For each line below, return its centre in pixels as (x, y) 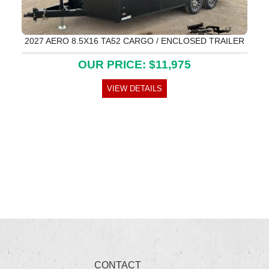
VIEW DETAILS (134, 88)
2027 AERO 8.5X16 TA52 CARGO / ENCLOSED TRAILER (134, 41)
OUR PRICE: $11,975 (134, 64)
